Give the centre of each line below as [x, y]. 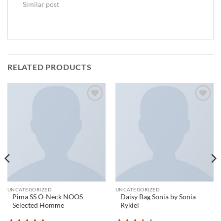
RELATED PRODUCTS [50, 67]
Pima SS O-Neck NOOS [47, 197]
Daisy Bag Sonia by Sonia [158, 197]
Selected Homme [38, 205]
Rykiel [129, 205]
